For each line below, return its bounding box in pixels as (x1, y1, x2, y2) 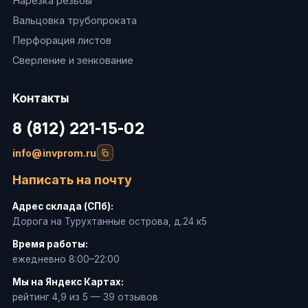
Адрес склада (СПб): (12, 201, 113, 212)
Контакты (12, 90, 69, 106)
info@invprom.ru (12, 146, 97, 159)
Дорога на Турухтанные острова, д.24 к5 (12, 216, 207, 227)
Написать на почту (12, 173, 132, 187)
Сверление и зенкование (12, 54, 133, 66)
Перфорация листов (12, 34, 111, 46)
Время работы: (12, 239, 88, 250)
